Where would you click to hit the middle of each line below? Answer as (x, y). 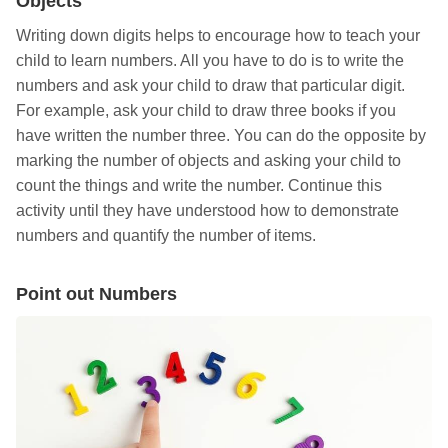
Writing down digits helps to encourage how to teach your (218, 36)
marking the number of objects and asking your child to (208, 161)
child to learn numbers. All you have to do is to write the (210, 61)
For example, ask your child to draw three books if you (206, 111)
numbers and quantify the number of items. (166, 236)
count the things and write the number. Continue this (199, 186)
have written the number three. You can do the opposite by (221, 136)
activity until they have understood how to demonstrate (207, 211)
